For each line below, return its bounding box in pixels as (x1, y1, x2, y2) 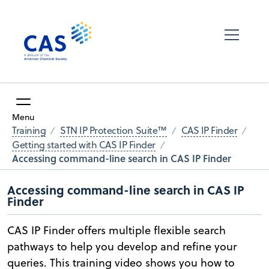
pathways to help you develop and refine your (7, 238, 237, 254)
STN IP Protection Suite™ (60, 124, 167, 138)
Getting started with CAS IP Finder (12, 138, 156, 152)
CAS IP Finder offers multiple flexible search (7, 222, 226, 238)
